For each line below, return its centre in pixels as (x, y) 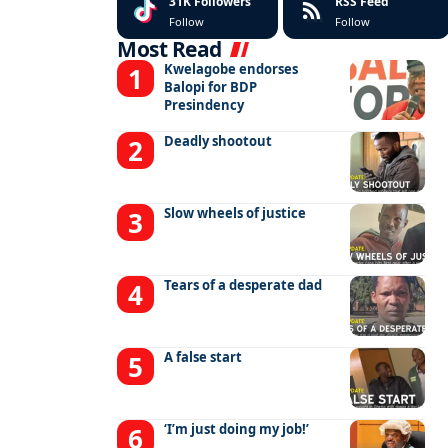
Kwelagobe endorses (231, 69)
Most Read (169, 49)
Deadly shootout (218, 141)
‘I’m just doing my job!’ (237, 429)
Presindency (204, 105)
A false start (203, 357)
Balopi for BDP (211, 87)
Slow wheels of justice (235, 213)
